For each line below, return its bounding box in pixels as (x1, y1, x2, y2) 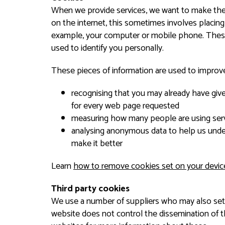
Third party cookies (51, 181, 130, 196)
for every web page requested (71, 98, 179, 114)
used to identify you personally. (51, 41, 164, 56)
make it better (71, 136, 123, 151)
